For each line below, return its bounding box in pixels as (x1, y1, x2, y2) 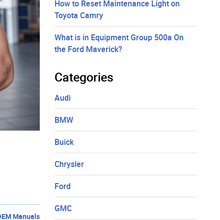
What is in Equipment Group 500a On (55, 32, 184, 43)
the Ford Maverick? (55, 44, 122, 55)
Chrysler (55, 159, 84, 170)
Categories (55, 69, 113, 85)
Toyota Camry (55, 10, 103, 21)
